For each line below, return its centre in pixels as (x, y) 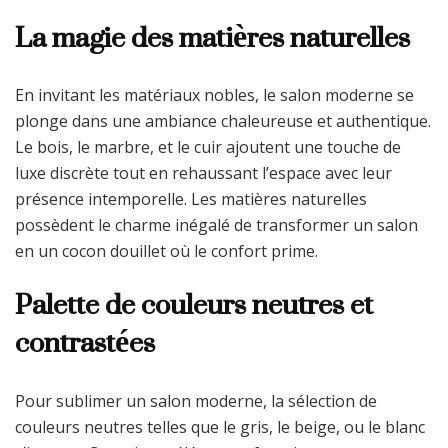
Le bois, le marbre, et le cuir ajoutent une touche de (208, 147)
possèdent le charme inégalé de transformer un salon (216, 225)
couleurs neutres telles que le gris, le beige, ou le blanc (220, 426)
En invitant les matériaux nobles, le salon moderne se (214, 95)
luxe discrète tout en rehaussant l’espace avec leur (203, 173)
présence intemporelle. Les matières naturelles (191, 199)
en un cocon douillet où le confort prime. (166, 251)
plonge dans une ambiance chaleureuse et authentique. (223, 121)
